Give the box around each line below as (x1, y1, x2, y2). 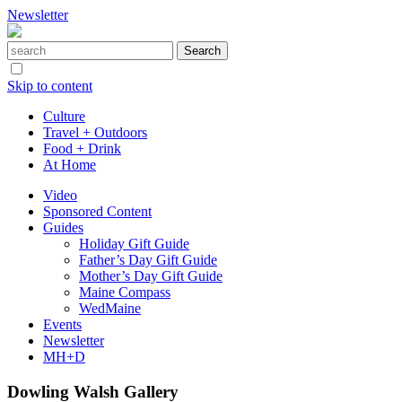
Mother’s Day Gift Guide (79, 268, 223, 284)
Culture (43, 109, 85, 124)
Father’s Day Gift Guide (79, 252, 217, 267)
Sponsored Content (43, 204, 152, 219)
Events (43, 317, 82, 332)
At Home (43, 157, 96, 172)
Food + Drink (43, 141, 121, 156)
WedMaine (79, 301, 141, 316)
